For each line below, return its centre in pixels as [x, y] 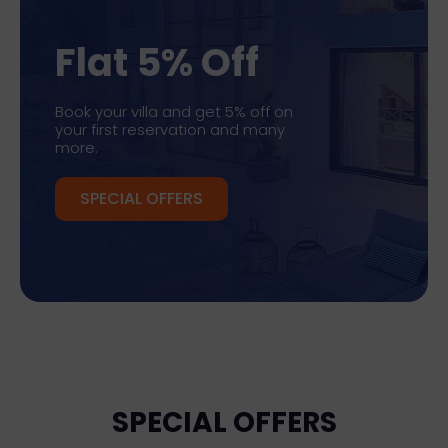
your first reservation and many [170, 129]
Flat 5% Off [157, 62]
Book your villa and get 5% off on [174, 111]
